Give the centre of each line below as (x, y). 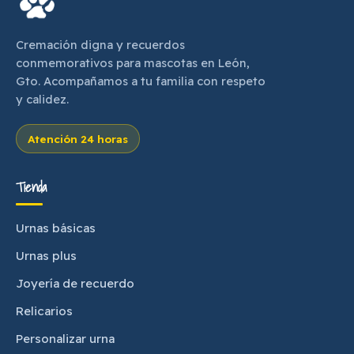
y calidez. (42, 99)
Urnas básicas (56, 228)
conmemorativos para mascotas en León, (133, 62)
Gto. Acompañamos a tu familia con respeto (141, 81)
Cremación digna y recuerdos (100, 44)
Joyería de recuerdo (75, 283)
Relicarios (44, 311)
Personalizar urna (65, 338)
